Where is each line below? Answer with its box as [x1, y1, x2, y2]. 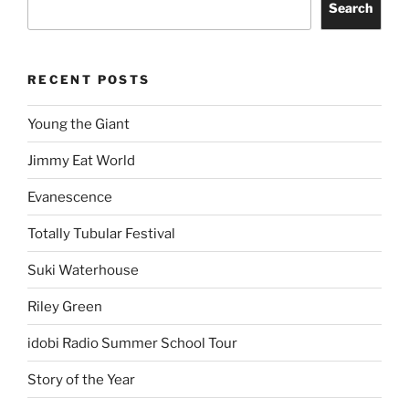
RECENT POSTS [27, 71, 151, 87]
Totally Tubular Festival [27, 225, 175, 242]
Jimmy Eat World [27, 152, 135, 169]
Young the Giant [27, 115, 130, 132]
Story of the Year [27, 371, 135, 388]
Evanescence [27, 188, 112, 205]
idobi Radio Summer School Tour [27, 334, 237, 351]
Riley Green [27, 298, 102, 315]
